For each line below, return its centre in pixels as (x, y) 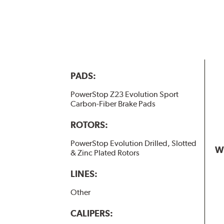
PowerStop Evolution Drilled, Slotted (133, 143)
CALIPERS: (91, 213)
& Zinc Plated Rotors (105, 153)
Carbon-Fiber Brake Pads (113, 103)
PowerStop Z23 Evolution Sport (124, 94)
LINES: (84, 174)
